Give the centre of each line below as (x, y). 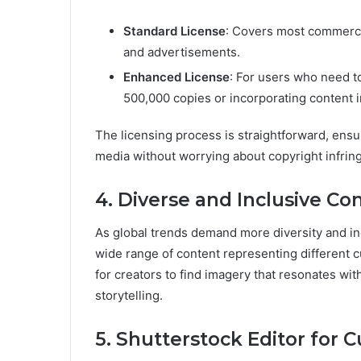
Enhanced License (176, 77)
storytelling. (129, 295)
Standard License (174, 31)
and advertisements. (182, 52)
